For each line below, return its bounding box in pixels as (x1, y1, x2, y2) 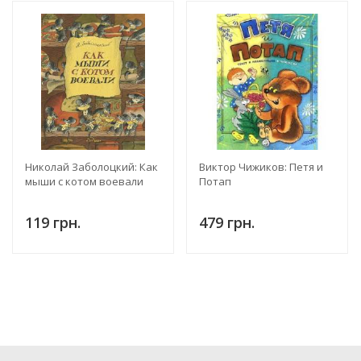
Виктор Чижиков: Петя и (199, 160, 323, 175)
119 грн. (25, 213, 81, 233)
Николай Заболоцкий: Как (25, 160, 158, 175)
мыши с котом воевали (25, 174, 143, 189)
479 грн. (199, 213, 255, 233)
